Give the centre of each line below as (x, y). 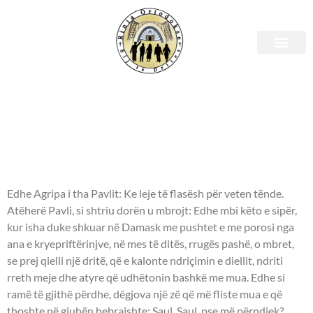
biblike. (45, 91)
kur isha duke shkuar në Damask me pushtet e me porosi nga (151, 227)
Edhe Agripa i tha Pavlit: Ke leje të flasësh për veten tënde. (145, 194)
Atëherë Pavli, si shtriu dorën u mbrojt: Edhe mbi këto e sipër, (152, 210)
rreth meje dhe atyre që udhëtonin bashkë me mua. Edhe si (146, 277)
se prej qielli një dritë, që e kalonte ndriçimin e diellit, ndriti (145, 261)
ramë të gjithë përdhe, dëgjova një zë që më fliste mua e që (145, 294)
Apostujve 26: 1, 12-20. (121, 161)
